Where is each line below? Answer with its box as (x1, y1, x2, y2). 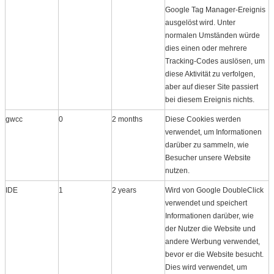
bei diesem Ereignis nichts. (165, 95, 254, 104)
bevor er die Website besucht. (165, 250, 264, 259)
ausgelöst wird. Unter (165, 18, 235, 27)
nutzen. (165, 166, 190, 175)
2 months (112, 114, 143, 124)
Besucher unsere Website (165, 153, 251, 162)
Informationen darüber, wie (165, 211, 254, 220)
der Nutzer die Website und (165, 224, 256, 233)
